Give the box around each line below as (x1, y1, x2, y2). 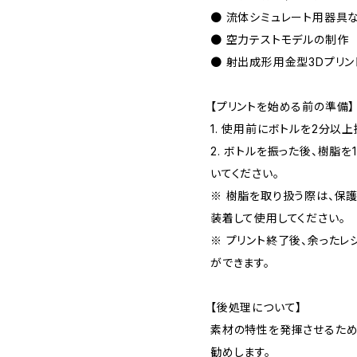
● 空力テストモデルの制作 (210, 32, 349, 46)
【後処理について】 (210, 300, 303, 314)
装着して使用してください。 (210, 210, 346, 225)
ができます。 (210, 255, 270, 269)
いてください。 (210, 166, 280, 180)
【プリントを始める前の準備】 (210, 99, 355, 113)
